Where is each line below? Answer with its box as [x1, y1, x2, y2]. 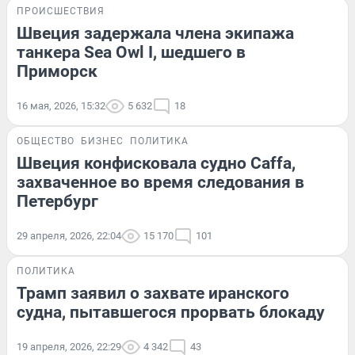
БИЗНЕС [81, 135, 124, 147]
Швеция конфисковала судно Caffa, [17, 153, 296, 173]
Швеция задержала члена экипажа [17, 23, 294, 43]
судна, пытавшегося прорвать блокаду [17, 302, 325, 322]
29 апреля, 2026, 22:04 [17, 229, 121, 242]
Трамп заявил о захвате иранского [17, 283, 289, 303]
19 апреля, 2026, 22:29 [17, 340, 121, 353]
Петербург [17, 191, 98, 211]
